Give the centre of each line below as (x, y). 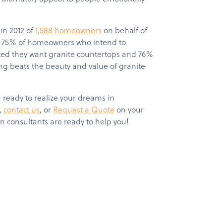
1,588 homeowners (68, 30)
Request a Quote (84, 109)
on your (129, 109)
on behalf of (124, 30)
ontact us (23, 109)
